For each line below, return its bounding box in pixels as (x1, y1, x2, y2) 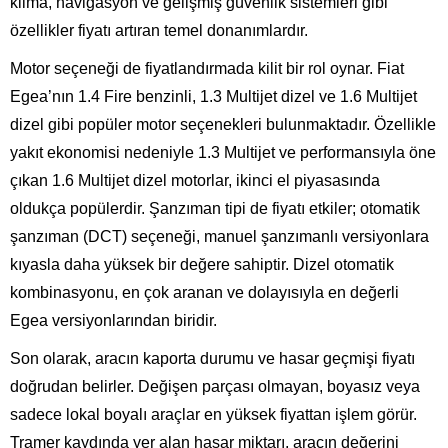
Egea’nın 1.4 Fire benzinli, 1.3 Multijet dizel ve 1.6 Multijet (10, 87, 417, 105)
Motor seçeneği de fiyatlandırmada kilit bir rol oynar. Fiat (10, 59, 404, 77)
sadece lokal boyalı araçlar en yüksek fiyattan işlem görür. (10, 405, 417, 423)
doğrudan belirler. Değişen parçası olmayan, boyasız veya (10, 377, 420, 395)
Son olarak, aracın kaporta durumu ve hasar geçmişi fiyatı (10, 349, 415, 367)
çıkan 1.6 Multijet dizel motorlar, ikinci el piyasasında (10, 171, 380, 189)
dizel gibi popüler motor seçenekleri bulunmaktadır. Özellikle (10, 115, 436, 133)
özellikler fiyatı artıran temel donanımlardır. (10, 21, 308, 39)
